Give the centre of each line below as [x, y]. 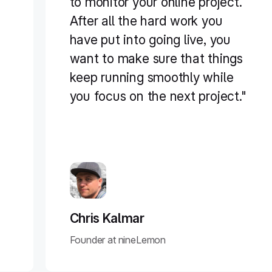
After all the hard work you [146, 21]
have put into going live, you [150, 40]
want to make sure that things [156, 59]
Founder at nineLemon [117, 240]
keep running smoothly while [151, 77]
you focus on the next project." [158, 96]
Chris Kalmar [107, 218]
